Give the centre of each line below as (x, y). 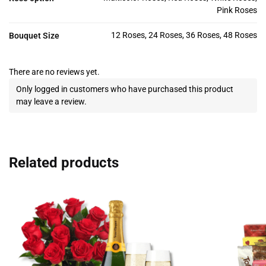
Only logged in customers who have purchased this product (125, 89)
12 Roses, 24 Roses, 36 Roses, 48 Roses (184, 35)
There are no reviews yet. (54, 72)
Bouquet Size (34, 36)
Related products (64, 163)
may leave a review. (51, 102)
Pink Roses (237, 10)
